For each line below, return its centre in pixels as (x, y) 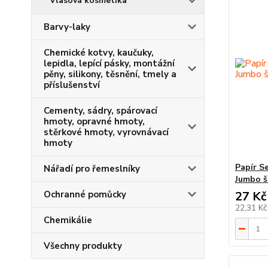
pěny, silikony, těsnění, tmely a (110, 74)
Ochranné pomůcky (85, 194)
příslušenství (72, 85)
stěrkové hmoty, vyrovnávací (106, 132)
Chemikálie (68, 220)
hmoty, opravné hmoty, (94, 121)
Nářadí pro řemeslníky (92, 169)
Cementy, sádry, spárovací (100, 111)
